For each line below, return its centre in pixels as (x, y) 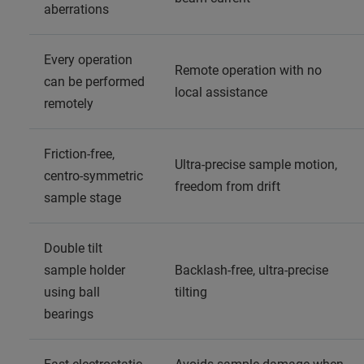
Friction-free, (79, 154)
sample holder (84, 270)
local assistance (221, 92)
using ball (72, 292)
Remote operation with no (248, 70)
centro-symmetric (93, 175)
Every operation (88, 59)
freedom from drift (227, 186)
